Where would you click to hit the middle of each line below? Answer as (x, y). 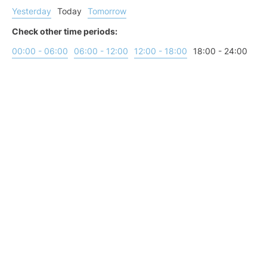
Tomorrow (107, 11)
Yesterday (32, 11)
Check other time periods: (65, 32)
